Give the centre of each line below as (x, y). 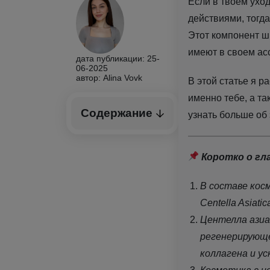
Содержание (116, 113)
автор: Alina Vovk (109, 78)
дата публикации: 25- (118, 59)
